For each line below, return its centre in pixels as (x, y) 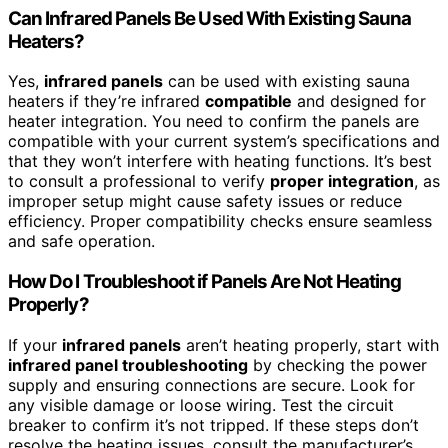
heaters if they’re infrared (106, 101)
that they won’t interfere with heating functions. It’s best (220, 161)
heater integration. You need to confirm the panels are (213, 121)
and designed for (359, 101)
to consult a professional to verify (139, 181)
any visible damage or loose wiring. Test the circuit (201, 404)
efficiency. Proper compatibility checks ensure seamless (220, 221)
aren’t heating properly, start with (310, 344)
